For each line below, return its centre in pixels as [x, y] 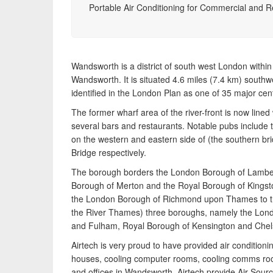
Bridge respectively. [109, 152]
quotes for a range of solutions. [137, 33]
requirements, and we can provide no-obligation [169, 19]
